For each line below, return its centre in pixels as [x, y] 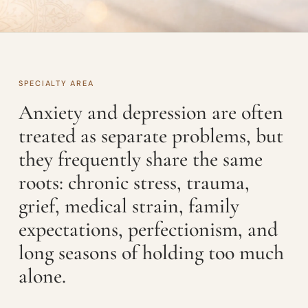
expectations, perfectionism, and [148, 229]
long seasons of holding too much [151, 253]
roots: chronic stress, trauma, [134, 183]
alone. [42, 276]
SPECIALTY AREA [56, 83]
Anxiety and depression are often [151, 112]
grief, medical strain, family [129, 206]
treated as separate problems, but [151, 136]
